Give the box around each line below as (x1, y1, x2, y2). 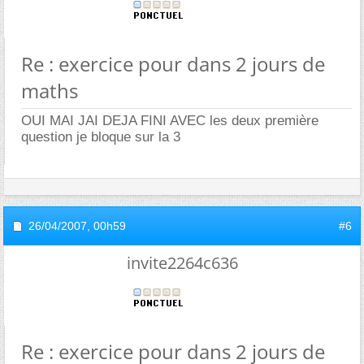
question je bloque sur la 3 (21, 128, 180, 145)
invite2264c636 (126, 251, 238, 274)
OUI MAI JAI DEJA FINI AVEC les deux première (21, 112, 318, 128)
